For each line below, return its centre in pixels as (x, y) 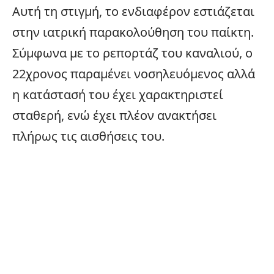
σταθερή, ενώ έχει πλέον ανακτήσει (114, 115)
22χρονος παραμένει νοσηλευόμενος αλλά (134, 73)
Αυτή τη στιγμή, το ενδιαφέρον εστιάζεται (133, 11)
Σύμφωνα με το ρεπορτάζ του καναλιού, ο (132, 53)
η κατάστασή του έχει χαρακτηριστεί (118, 94)
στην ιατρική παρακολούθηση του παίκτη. (133, 32)
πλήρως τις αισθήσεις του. (88, 136)
